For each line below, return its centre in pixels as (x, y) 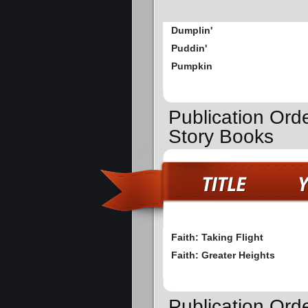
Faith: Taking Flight (217, 238)
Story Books (221, 137)
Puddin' (189, 48)
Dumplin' (192, 31)
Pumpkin (192, 66)
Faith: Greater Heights (223, 255)
